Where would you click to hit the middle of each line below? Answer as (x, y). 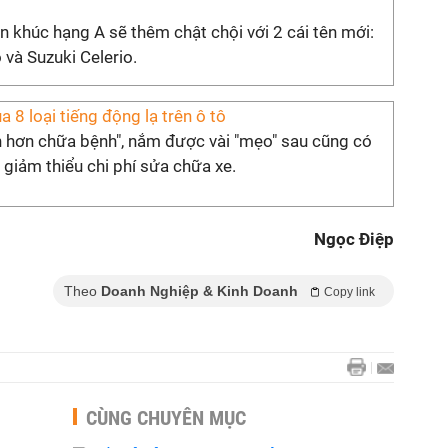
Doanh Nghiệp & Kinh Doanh (199, 291)
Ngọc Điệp (354, 239)
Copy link (349, 292)
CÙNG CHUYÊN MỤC (166, 418)
